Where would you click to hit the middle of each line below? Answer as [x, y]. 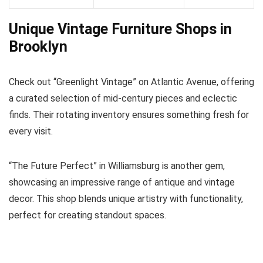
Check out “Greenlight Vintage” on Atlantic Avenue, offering [131, 82]
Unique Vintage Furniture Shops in [120, 29]
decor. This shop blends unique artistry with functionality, [126, 198]
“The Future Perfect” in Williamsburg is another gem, [117, 166]
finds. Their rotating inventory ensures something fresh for [129, 114]
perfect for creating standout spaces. [87, 215]
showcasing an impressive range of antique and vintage [122, 182]
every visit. [31, 131]
